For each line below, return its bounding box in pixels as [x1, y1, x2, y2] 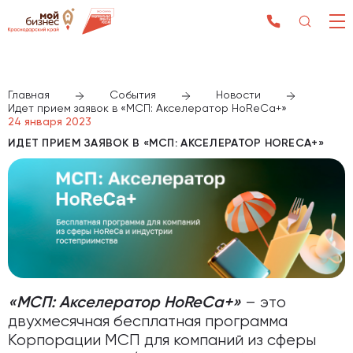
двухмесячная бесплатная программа [8, 314, 288, 330]
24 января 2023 [8, 117, 91, 128]
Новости [216, 90, 261, 101]
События [110, 90, 156, 101]
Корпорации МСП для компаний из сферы [8, 333, 316, 349]
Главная [8, 90, 50, 101]
